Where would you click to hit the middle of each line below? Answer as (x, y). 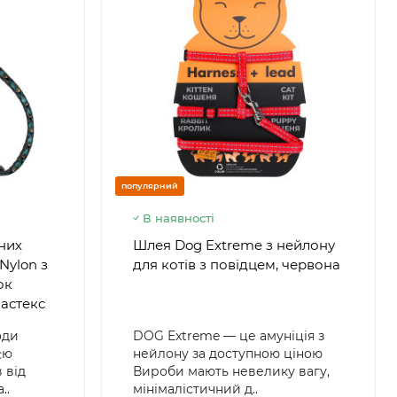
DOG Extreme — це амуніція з (228, 335)
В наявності (178, 218)
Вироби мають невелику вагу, (231, 371)
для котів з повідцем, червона (236, 264)
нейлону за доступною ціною (227, 353)
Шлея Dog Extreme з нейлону (234, 245)
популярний (149, 185)
